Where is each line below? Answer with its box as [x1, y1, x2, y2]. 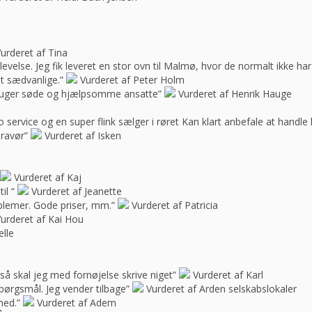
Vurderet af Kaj [14, 170, 81, 184]
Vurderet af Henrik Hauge [178, 86, 292, 100]
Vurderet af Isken [45, 128, 121, 142]
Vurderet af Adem [37, 295, 116, 309]
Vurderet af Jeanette [31, 184, 122, 198]
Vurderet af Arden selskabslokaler [146, 281, 297, 295]
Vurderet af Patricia [132, 198, 218, 212]
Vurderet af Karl [193, 267, 263, 281]
